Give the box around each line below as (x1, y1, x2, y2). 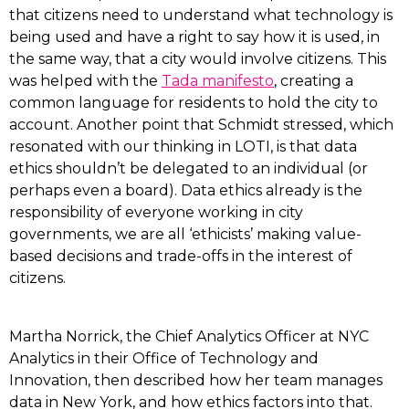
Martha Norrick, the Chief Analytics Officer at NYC (9, 328, 369, 345)
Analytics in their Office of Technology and (9, 350, 319, 367)
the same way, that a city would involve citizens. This (9, 50, 386, 68)
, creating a (274, 72, 353, 89)
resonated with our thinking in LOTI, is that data (9, 138, 357, 155)
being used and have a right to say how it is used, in (9, 28, 380, 46)
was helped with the (9, 72, 162, 89)
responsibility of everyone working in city (9, 204, 303, 221)
